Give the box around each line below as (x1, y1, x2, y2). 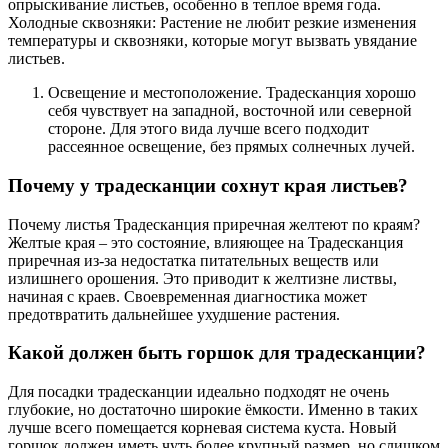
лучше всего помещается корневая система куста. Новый (8, 419, 397, 437)
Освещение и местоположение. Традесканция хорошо (48, 84, 416, 102)
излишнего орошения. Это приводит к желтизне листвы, (8, 269, 397, 287)
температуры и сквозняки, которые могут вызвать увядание (8, 32, 417, 50)
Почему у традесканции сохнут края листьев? (8, 174, 408, 196)
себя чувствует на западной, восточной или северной (48, 102, 412, 120)
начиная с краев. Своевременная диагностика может (8, 287, 367, 305)
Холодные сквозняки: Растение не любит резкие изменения (8, 14, 416, 32)
